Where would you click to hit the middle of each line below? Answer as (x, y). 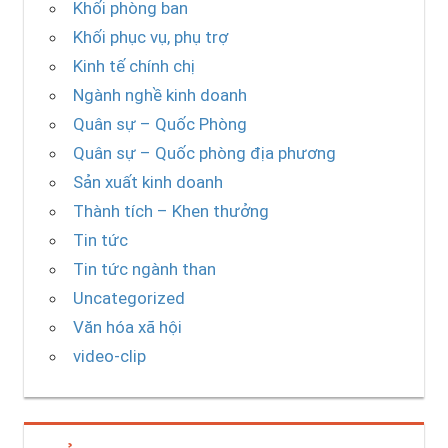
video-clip (109, 356)
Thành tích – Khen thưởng (170, 211)
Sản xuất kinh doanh (147, 182)
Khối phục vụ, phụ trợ (150, 37)
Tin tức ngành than (144, 269)
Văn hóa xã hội (127, 327)
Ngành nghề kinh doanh (159, 95)
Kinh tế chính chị (133, 66)
